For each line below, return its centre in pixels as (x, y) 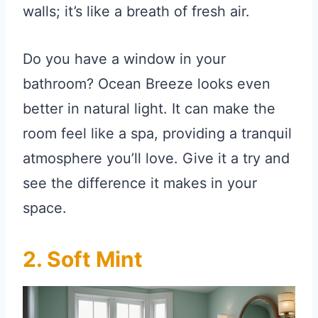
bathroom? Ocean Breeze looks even (147, 83)
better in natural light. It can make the (149, 108)
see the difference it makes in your (140, 183)
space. (45, 208)
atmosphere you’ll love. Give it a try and (156, 158)
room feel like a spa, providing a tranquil (157, 133)
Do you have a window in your (124, 59)
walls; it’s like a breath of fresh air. (136, 11)
